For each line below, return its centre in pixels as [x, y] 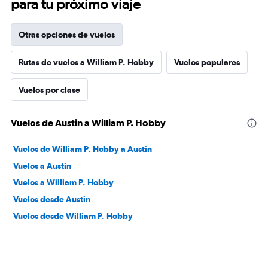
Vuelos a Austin [42, 166]
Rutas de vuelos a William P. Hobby [86, 62]
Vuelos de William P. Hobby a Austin [83, 149]
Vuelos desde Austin [52, 199]
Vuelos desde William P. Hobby [73, 216]
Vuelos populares [207, 62]
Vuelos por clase [49, 90]
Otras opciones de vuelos [67, 35]
